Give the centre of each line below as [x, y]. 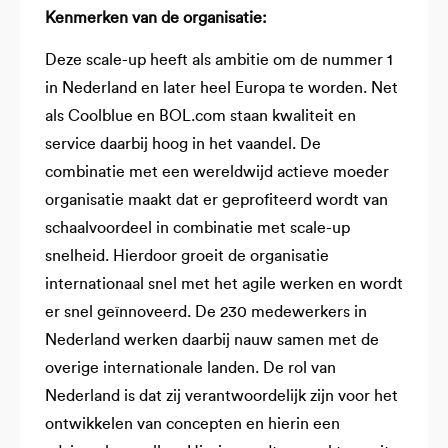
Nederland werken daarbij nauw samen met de [212, 340]
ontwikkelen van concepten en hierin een [192, 424]
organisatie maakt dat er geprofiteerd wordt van [216, 200]
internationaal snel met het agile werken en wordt [224, 284]
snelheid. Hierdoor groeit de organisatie [187, 256]
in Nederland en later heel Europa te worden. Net [221, 88]
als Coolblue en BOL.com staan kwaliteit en [200, 116]
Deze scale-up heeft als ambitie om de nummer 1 [219, 60]
